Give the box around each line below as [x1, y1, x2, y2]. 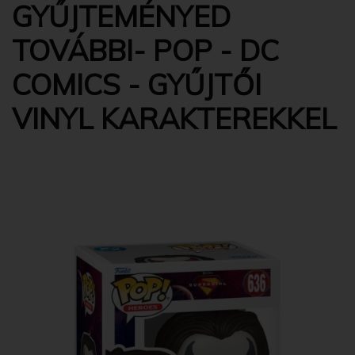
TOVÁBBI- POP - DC [12, 32, 279, 68]
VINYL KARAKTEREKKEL [12, 100, 337, 136]
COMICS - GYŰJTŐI [12, 66, 261, 102]
